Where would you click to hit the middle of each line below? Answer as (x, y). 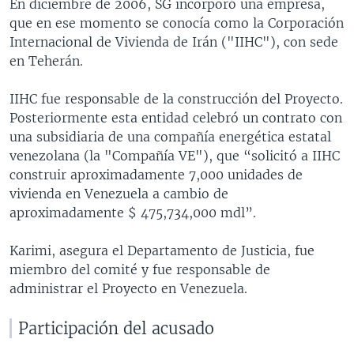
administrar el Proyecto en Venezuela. (128, 288)
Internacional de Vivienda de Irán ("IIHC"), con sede (174, 41)
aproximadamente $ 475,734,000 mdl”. (133, 212)
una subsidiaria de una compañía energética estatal (170, 136)
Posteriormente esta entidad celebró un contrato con (176, 117)
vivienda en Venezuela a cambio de (119, 193)
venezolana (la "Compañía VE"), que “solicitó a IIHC (175, 155)
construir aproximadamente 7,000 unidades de (156, 174)
